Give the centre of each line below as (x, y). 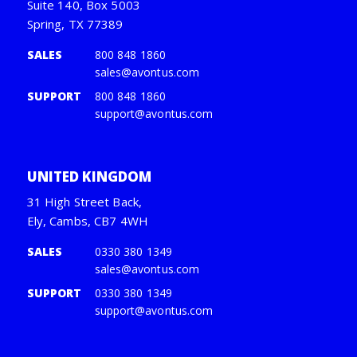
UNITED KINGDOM (89, 177)
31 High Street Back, (84, 202)
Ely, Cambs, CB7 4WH (87, 221)
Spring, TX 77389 (75, 24)
